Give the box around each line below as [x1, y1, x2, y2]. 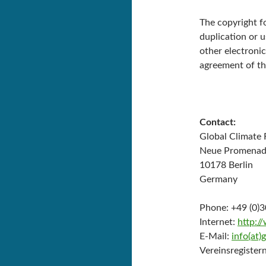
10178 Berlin [199, 160, 253, 170]
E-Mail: [199, 232, 232, 241]
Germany [199, 175, 237, 184]
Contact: [199, 118, 236, 127]
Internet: [199, 217, 237, 227]
